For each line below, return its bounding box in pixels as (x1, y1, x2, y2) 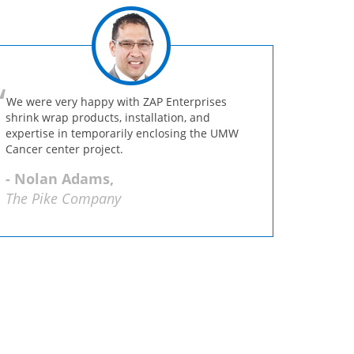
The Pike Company (6, 189, 121, 208)
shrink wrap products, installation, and (6, 110, 210, 125)
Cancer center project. (6, 141, 123, 156)
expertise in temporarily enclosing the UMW (6, 126, 239, 141)
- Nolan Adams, (6, 169, 114, 188)
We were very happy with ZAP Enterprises (6, 94, 227, 109)
